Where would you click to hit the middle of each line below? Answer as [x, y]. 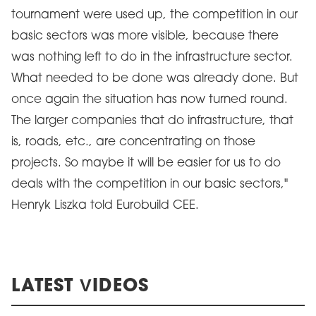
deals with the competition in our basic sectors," [150, 184]
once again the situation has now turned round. [150, 100]
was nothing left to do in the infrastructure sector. [152, 57]
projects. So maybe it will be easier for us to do [146, 163]
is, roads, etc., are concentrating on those [133, 142]
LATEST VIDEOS [80, 287]
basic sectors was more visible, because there [145, 36]
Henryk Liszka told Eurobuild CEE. [105, 206]
